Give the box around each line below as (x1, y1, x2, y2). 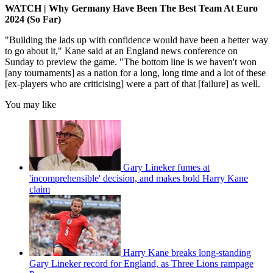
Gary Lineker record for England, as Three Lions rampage (29, 258, 253, 269)
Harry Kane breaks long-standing (123, 247, 251, 258)
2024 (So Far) (5, 13, 61, 24)
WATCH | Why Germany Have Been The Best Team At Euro (5, 2, 258, 13)
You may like (5, 99, 56, 110)
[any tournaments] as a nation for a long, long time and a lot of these (5, 67, 266, 78)
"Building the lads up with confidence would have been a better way (5, 34, 268, 45)
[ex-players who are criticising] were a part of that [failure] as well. (5, 78, 260, 89)
